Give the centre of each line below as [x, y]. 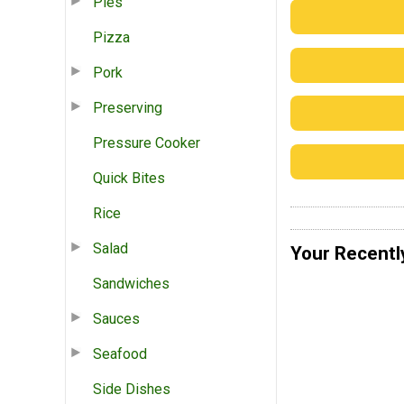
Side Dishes [132, 389]
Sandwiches [131, 283]
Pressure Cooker [147, 142]
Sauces [116, 318]
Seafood [120, 353]
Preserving [128, 107]
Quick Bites [129, 178]
